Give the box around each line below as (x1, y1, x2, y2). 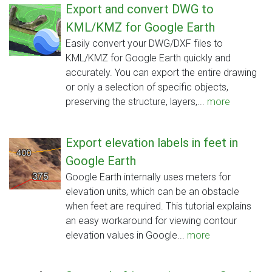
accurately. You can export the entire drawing (66, 67, 257, 79)
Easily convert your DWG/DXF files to (66, 38, 223, 50)
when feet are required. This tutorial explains (66, 200, 251, 212)
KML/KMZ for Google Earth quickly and (66, 52, 231, 64)
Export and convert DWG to (66, 2, 214, 17)
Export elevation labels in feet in (66, 135, 238, 151)
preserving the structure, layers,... (66, 96, 207, 108)
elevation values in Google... (66, 229, 187, 242)
